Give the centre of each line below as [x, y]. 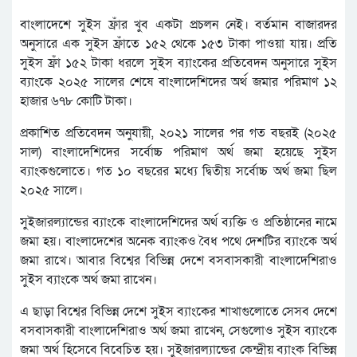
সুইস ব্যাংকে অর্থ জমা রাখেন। [88, 280]
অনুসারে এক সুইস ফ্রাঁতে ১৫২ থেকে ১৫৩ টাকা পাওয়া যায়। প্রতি [178, 44]
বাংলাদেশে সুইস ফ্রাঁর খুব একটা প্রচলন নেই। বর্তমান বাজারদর [178, 25]
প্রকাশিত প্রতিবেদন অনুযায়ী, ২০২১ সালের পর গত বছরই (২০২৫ [178, 133]
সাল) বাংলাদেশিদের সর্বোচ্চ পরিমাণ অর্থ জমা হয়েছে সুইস [178, 153]
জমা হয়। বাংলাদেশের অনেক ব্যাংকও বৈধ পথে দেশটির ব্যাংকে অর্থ [178, 242]
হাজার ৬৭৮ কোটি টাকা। [76, 102]
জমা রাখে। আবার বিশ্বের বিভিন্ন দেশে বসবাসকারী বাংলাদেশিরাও [178, 261]
